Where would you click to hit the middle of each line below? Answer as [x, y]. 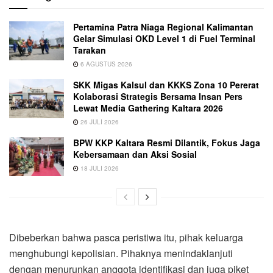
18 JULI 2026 [99, 168]
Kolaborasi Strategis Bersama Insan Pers [158, 97]
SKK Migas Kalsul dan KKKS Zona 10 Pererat [166, 85]
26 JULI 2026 [99, 122]
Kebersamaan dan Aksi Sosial [135, 154]
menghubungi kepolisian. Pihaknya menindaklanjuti [121, 253]
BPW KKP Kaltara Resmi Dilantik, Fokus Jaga [167, 143]
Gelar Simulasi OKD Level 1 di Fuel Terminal [164, 39]
